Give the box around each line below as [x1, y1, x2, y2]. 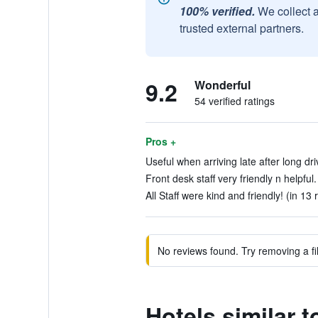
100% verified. [179, 3, 255, 19]
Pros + [145, 134, 176, 148]
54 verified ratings [194, 94, 275, 108]
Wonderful [194, 77, 251, 93]
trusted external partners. [179, 20, 304, 36]
